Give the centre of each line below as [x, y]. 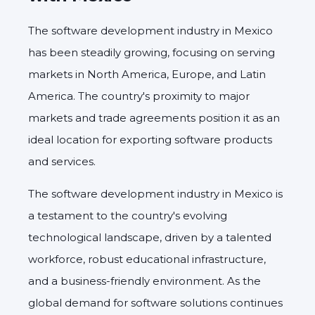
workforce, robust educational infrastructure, [147, 259]
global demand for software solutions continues [155, 302]
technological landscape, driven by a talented [150, 237]
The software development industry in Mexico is [155, 193]
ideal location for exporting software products [150, 139]
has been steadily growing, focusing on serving [152, 52]
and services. [62, 161]
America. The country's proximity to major [139, 96]
